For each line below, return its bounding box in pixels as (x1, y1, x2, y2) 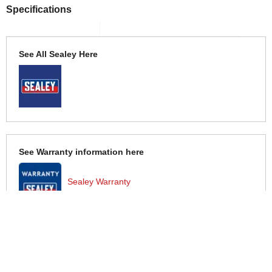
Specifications (6, 3, 72, 15)
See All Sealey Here (19, 49, 98, 59)
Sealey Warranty (67, 176, 131, 186)
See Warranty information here (19, 146, 144, 157)
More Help (6, 250, 53, 262)
